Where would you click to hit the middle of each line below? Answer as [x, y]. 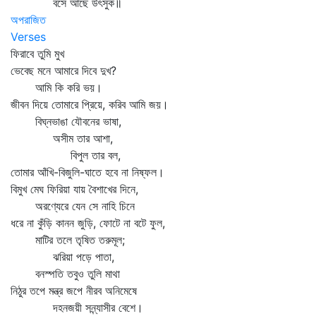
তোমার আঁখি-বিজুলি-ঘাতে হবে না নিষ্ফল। [87, 172]
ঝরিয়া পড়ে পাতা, [62, 257]
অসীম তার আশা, [62, 138]
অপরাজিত [28, 20]
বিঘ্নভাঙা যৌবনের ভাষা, [66, 121]
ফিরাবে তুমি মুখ [37, 54]
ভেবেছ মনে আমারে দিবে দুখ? [63, 71]
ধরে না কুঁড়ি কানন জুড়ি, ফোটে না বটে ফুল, [88, 223]
